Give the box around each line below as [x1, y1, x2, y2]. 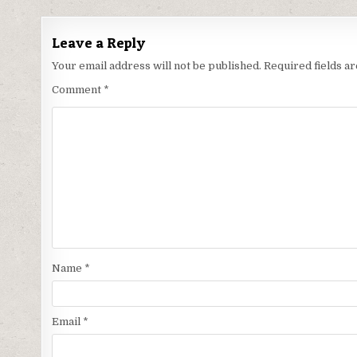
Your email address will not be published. [52, 60, 262, 73]
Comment [52, 84, 104, 96]
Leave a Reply [52, 34, 146, 52]
